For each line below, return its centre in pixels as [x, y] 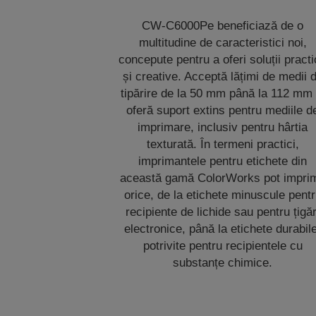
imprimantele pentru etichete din [223, 161]
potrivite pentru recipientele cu [223, 246]
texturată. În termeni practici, [223, 144]
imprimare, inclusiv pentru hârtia [223, 127]
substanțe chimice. [223, 263]
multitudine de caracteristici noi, [223, 43]
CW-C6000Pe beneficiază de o [223, 26]
